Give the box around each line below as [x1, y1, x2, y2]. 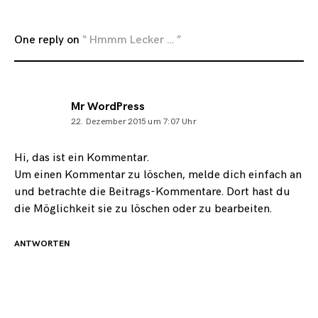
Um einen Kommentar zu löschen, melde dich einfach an [14, 168, 302, 182]
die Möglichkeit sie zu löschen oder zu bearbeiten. [14, 202, 272, 216]
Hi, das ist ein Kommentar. [14, 151, 149, 165]
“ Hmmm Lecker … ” [82, 33, 181, 47]
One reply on [14, 33, 82, 47]
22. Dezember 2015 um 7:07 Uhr [71, 116, 196, 127]
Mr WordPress [71, 100, 145, 114]
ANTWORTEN [14, 238, 70, 249]
